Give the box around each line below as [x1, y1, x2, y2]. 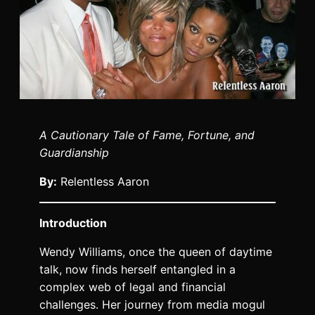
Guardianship [39, 146, 109, 160]
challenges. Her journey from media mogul [39, 297, 265, 312]
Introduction [39, 216, 107, 231]
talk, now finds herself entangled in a [39, 262, 236, 277]
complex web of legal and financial [39, 280, 226, 295]
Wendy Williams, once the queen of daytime [39, 245, 272, 259]
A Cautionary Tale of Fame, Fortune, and [39, 128, 255, 143]
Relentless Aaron [57, 174, 149, 189]
